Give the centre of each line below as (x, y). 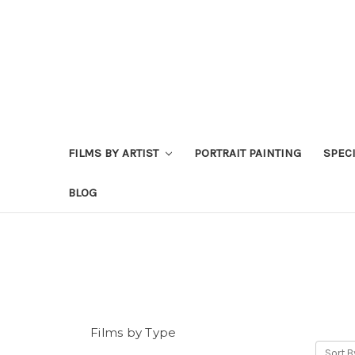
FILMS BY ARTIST (115, 153)
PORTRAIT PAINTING (247, 153)
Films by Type (134, 332)
